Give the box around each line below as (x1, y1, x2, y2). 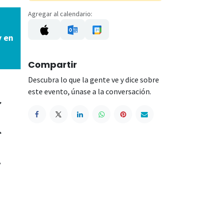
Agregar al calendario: (28, 9, 92, 18)
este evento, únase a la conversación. (28, 86, 151, 97)
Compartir (28, 58, 77, 71)
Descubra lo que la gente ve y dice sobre (28, 75, 159, 85)
